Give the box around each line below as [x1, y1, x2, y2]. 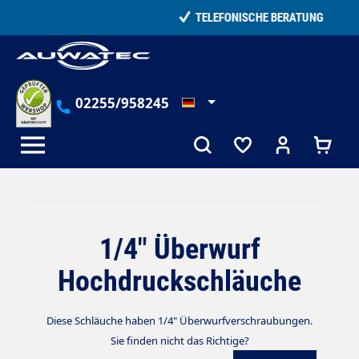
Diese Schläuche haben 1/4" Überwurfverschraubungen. [46, 313, 313, 328]
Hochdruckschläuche [58, 264, 301, 298]
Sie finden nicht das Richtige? [110, 333, 249, 348]
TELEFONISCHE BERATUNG [121, 10, 252, 25]
